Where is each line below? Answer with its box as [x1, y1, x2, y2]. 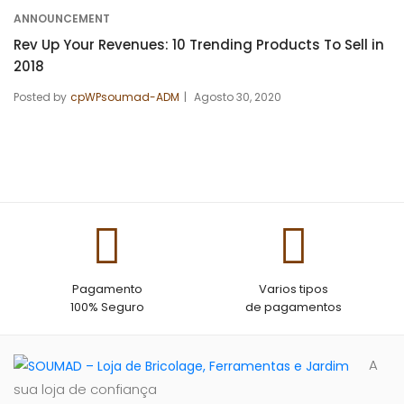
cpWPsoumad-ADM [70, 89, 179, 105]
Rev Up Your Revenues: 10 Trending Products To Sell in [14, 35, 384, 54]
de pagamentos [245, 298, 343, 316]
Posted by [14, 89, 67, 105]
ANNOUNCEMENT [14, 11, 110, 26]
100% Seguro [69, 298, 144, 316]
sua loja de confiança [14, 380, 157, 399]
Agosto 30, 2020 [194, 89, 281, 105]
